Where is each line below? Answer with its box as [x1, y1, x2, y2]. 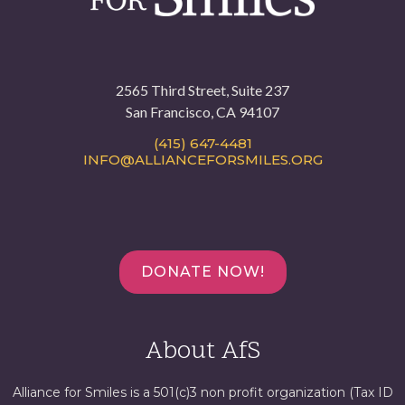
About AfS [145, 334, 260, 371]
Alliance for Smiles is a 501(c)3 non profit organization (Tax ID [12, 384, 393, 401]
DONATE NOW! [140, 263, 265, 281]
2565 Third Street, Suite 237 [116, 80, 289, 99]
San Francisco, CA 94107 [126, 102, 279, 120]
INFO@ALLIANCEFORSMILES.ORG [82, 151, 323, 169]
